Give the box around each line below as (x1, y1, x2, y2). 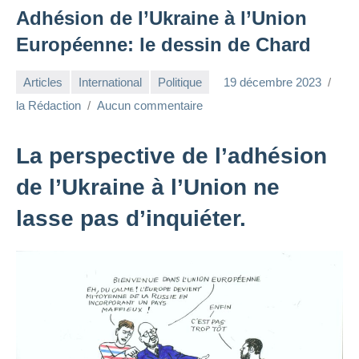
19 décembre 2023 (224, 75, 321, 89)
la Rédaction (16, 99, 81, 113)
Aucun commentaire (97, 99, 203, 113)
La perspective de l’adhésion (16, 143, 327, 169)
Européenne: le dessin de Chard (16, 34, 311, 56)
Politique (158, 75, 202, 89)
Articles (23, 75, 63, 89)
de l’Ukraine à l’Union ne (16, 175, 280, 200)
